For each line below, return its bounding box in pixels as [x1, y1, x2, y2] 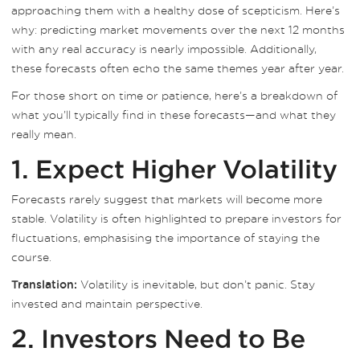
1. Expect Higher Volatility [11, 154, 337, 183]
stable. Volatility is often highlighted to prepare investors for [11, 211, 342, 225]
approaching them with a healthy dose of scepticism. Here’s [11, 3, 340, 17]
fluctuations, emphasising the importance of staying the [11, 231, 320, 244]
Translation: [11, 278, 77, 291]
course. [11, 250, 51, 264]
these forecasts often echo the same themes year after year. [11, 61, 344, 75]
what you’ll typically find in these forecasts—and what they [11, 108, 336, 121]
